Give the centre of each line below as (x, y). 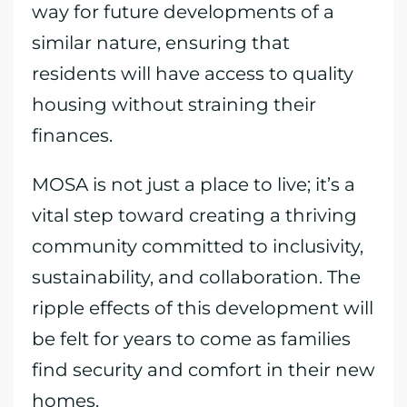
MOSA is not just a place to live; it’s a (194, 184)
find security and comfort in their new (203, 370)
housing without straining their (174, 104)
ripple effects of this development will (203, 308)
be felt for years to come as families (191, 339)
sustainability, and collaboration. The (196, 277)
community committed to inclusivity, (198, 246)
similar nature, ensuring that (161, 43)
